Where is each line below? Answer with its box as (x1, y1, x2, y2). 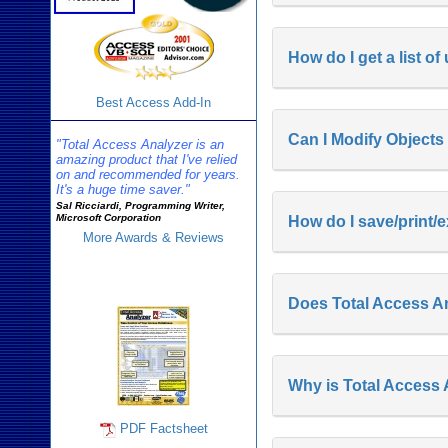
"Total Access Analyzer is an (56, 137, 224, 152)
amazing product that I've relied (56, 152, 237, 167)
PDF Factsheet (119, 421, 208, 436)
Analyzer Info (103, 267, 204, 284)
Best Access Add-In (96, 95, 212, 110)
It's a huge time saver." (56, 182, 190, 197)
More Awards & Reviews (83, 230, 225, 245)
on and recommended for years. (56, 167, 240, 182)
